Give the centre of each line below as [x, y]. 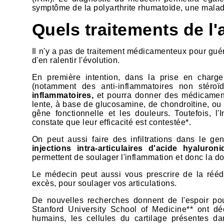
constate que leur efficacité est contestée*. [112, 122]
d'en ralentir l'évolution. [76, 60]
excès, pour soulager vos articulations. [104, 183]
